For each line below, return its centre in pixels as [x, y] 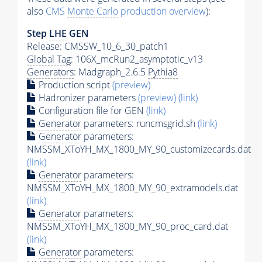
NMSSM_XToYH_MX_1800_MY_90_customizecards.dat [139, 149]
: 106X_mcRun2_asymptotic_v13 [137, 59]
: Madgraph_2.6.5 [111, 72]
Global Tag [49, 59]
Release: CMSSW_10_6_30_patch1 [98, 46]
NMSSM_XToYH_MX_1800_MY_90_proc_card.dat [127, 227]
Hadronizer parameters [87, 98]
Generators [50, 72]
